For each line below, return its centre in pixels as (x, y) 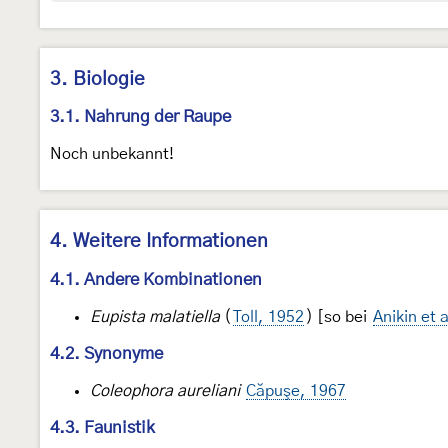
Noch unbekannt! (112, 154)
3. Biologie (97, 80)
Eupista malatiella (155, 316)
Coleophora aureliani (165, 390)
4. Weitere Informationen (159, 242)
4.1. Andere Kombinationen (156, 279)
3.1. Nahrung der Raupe (140, 117)
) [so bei (338, 316)
